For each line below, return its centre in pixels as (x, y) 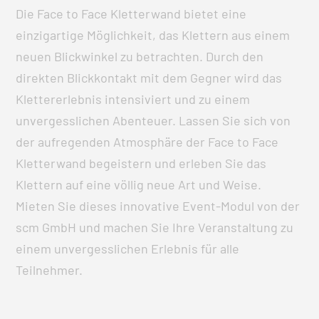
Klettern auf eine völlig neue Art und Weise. (139, 185)
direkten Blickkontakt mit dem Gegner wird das (149, 78)
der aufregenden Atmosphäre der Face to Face (147, 142)
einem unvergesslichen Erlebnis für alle (128, 249)
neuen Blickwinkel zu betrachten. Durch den (140, 57)
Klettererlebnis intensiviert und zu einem (133, 99)
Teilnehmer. (49, 270)
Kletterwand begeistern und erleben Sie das (141, 163)
